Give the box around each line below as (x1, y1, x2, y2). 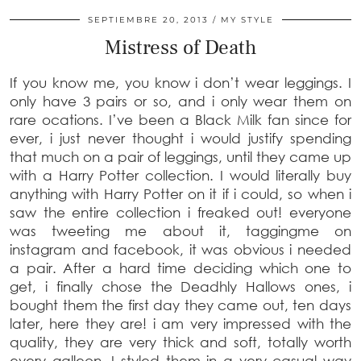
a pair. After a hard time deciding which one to (10, 259, 351, 276)
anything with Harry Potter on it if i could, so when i (10, 185, 351, 202)
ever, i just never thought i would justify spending (10, 129, 351, 147)
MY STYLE (220, 14, 274, 25)
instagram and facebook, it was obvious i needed (10, 240, 351, 258)
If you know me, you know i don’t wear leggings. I (10, 73, 351, 91)
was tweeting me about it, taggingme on (10, 222, 351, 239)
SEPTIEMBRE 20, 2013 (87, 14, 209, 25)
